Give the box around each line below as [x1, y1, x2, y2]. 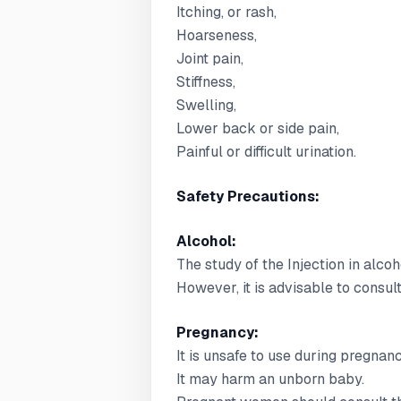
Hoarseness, [176, 26, 257, 45]
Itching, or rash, [176, 3, 277, 21]
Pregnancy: [176, 323, 259, 342]
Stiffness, [176, 73, 235, 91]
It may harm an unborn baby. [176, 370, 364, 388]
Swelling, [176, 96, 236, 115]
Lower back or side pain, [176, 119, 339, 138]
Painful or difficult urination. [176, 142, 356, 161]
